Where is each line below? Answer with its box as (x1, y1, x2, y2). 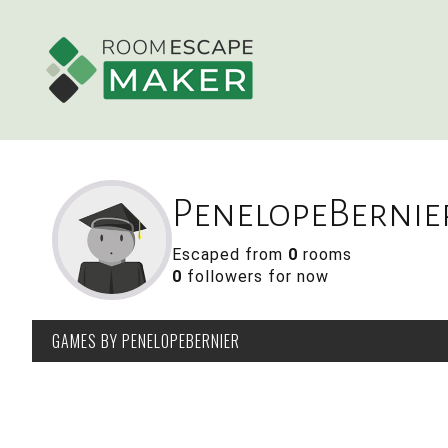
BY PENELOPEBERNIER (97, 329, 240, 353)
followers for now (182, 267, 329, 286)
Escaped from (172, 245, 288, 264)
